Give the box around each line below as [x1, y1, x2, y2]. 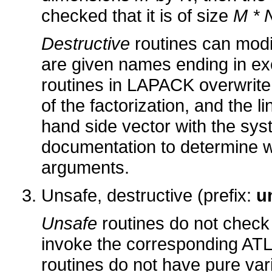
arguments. [41, 157, 129, 178]
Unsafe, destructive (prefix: [41, 185, 256, 206]
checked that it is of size [41, 5, 233, 26]
